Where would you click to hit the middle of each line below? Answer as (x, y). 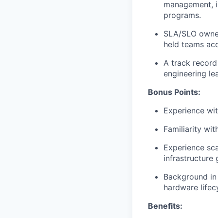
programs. (182, 15)
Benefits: (165, 206)
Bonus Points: (174, 92)
